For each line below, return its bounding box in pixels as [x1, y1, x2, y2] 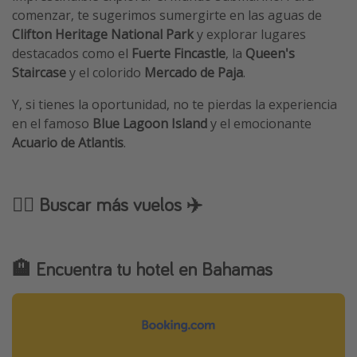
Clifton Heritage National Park [12, 25, 194, 43]
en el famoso [12, 114, 92, 132]
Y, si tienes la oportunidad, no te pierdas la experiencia [12, 95, 337, 113]
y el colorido [69, 63, 144, 81]
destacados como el [12, 44, 131, 62]
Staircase [12, 63, 69, 81]
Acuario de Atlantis [12, 133, 124, 151]
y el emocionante [210, 114, 312, 132]
